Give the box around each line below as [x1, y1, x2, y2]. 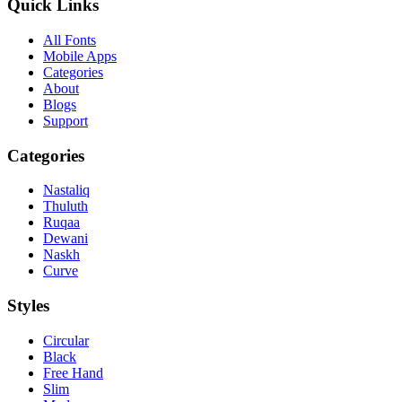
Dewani [43, 231, 88, 247]
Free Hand [43, 364, 103, 380]
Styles [7, 296, 49, 316]
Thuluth [43, 198, 88, 214]
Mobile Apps [43, 48, 117, 64]
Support [43, 112, 88, 128]
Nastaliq [43, 182, 90, 198]
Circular [43, 332, 89, 348]
